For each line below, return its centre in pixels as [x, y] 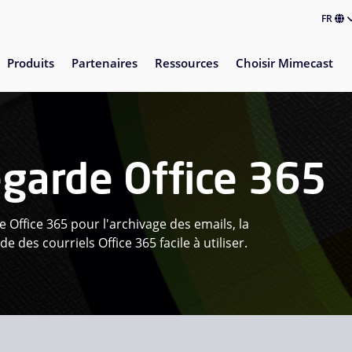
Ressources [186, 63]
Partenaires [104, 63]
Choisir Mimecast [284, 63]
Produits [30, 63]
